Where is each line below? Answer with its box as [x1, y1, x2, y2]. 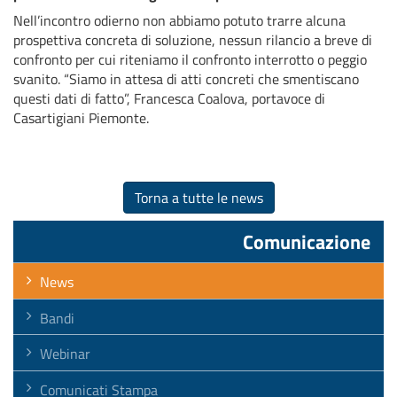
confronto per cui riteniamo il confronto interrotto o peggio [13, 49, 367, 71]
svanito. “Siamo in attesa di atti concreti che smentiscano [13, 68, 359, 90]
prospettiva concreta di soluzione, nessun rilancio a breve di [13, 29, 372, 51]
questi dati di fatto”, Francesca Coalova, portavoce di [13, 88, 325, 110]
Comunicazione [243, 226, 370, 257]
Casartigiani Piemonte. [13, 107, 149, 129]
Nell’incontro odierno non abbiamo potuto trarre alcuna [13, 10, 346, 32]
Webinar [40, 343, 90, 365]
